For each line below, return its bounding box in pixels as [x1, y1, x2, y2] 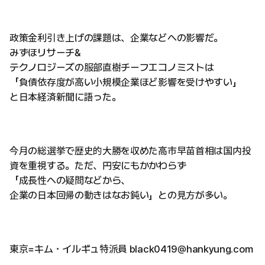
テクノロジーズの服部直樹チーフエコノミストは [9, 62, 214, 73]
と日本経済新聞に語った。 [9, 91, 121, 103]
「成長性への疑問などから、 [9, 174, 131, 186]
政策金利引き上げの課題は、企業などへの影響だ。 [9, 32, 224, 44]
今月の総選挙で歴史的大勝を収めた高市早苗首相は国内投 [9, 145, 251, 157]
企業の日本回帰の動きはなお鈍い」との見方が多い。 [9, 189, 232, 201]
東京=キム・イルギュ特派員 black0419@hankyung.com [9, 243, 253, 255]
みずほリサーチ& [9, 47, 81, 59]
